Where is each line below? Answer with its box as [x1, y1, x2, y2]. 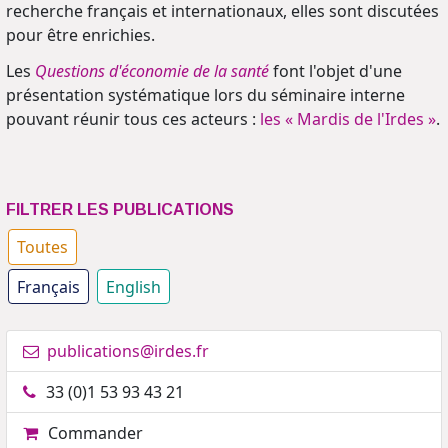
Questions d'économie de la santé [35, 60, 269, 83]
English [106, 275, 161, 298]
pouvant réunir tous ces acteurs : [6, 108, 260, 131]
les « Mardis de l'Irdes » [260, 108, 436, 131]
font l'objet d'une [269, 60, 402, 83]
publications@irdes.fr [43, 340, 209, 363]
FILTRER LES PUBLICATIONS [6, 201, 234, 219]
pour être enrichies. [6, 23, 155, 46]
